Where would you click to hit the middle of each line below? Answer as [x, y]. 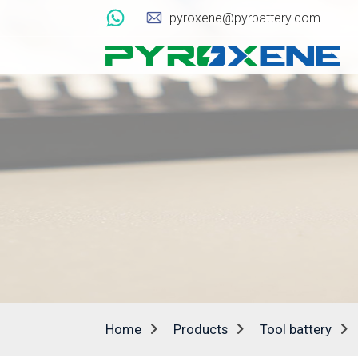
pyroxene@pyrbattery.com [245, 18]
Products [201, 329]
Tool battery [296, 329]
